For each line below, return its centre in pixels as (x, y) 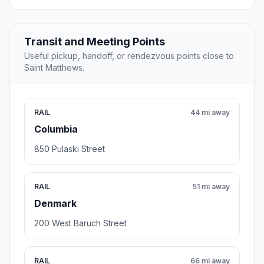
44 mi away (210, 113)
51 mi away (211, 187)
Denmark (55, 204)
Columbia (56, 129)
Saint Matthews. (54, 68)
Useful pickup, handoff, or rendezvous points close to (129, 56)
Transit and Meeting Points (95, 42)
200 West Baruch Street (80, 223)
